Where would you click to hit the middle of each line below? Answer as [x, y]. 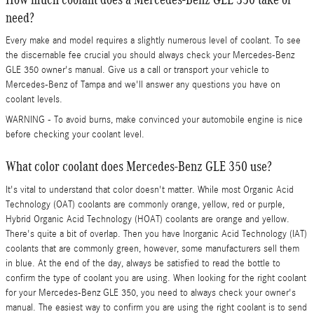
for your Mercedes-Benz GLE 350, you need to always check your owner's [151, 293]
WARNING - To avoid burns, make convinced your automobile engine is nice [154, 120]
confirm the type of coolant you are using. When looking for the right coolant [156, 278]
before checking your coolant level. [75, 135]
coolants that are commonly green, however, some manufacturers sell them [152, 248]
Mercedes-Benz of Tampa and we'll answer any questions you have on [143, 85]
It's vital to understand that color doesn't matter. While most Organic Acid [150, 190]
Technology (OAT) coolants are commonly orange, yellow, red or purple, [145, 204]
